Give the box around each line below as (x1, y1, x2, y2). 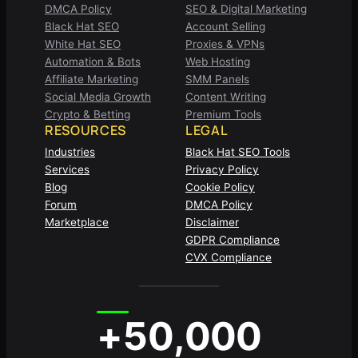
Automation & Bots (45, 54, 141, 68)
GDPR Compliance (185, 233, 280, 246)
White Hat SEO (45, 37, 121, 50)
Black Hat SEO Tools (185, 145, 290, 158)
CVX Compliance (185, 250, 272, 264)
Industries (45, 145, 95, 158)
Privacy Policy (185, 162, 259, 176)
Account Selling (185, 19, 265, 33)
